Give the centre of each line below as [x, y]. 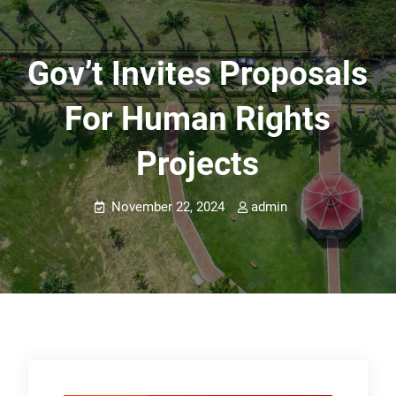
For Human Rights [198, 119]
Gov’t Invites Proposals [198, 74]
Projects [198, 164]
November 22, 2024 [168, 207]
